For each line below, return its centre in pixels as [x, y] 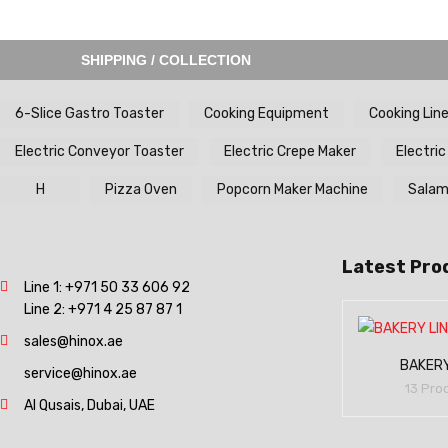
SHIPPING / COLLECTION [165, 60]
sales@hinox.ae [73, 341]
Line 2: [46, 309]
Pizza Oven [141, 189]
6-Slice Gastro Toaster [89, 113]
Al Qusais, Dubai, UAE [89, 405]
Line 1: [44, 287]
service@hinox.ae [80, 373]
